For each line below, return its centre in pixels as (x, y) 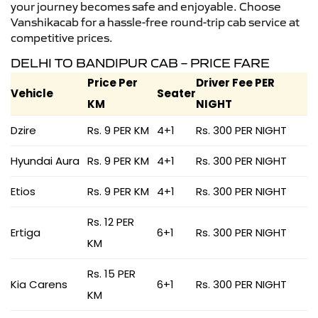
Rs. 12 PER (111, 221)
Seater (176, 93)
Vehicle (32, 93)
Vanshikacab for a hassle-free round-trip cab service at (155, 22)
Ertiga (26, 232)
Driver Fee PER (235, 82)
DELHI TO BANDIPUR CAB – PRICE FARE (140, 63)
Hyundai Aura (45, 160)
